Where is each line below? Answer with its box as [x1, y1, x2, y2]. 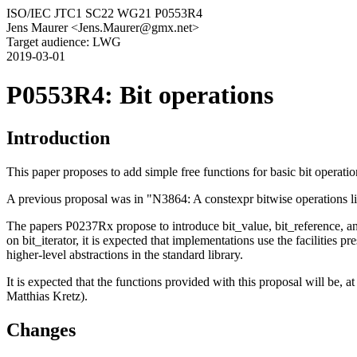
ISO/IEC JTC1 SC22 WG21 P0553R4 [6, 6, 202, 20]
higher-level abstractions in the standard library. [6, 247, 243, 261]
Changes [6, 319, 76, 340]
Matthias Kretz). [6, 288, 88, 303]
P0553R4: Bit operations [6, 80, 273, 110]
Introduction [6, 127, 110, 148]
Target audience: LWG [6, 35, 121, 49]
